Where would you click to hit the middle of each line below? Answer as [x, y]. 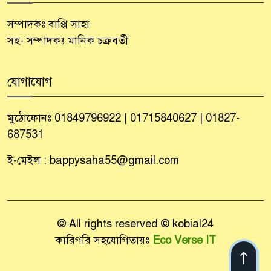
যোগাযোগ [30, 82]
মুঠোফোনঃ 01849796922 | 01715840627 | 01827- [123, 118]
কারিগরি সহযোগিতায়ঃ [104, 240]
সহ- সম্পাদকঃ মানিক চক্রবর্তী [68, 40]
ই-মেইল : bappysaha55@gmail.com [93, 160]
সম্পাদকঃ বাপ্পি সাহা [48, 24]
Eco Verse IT [184, 240]
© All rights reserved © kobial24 [135, 224]
